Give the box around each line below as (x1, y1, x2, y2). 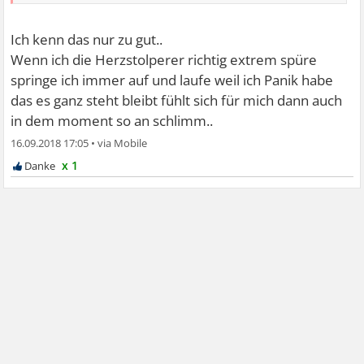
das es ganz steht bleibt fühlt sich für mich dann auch (11, 90, 343, 110)
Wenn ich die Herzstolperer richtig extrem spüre (11, 50, 318, 69)
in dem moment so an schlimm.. (11, 110, 214, 130)
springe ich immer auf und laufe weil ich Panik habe (11, 70, 334, 89)
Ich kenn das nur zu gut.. (11, 29, 163, 49)
